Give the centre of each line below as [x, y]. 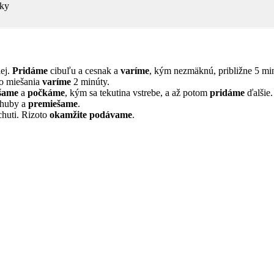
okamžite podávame [91, 114]
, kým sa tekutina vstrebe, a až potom [137, 92]
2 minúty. [90, 81]
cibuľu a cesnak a [84, 70]
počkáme [46, 92]
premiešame [53, 103]
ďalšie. [259, 92]
